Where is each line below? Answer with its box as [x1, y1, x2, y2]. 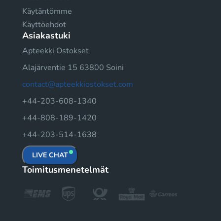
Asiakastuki [22, 30, 71, 41]
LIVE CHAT [32, 150, 68, 160]
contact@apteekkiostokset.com [22, 79, 133, 90]
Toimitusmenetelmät [22, 164, 109, 176]
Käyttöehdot [22, 19, 66, 30]
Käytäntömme [22, 5, 72, 17]
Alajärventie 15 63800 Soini [22, 62, 124, 73]
